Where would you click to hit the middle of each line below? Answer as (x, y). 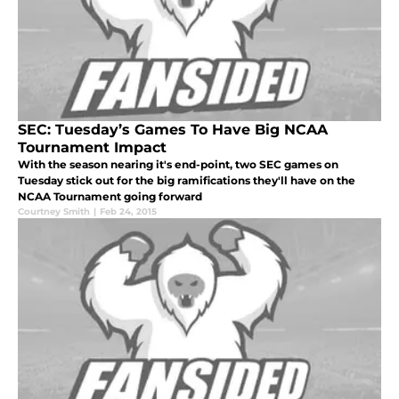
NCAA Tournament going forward (110, 197)
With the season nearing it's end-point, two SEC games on (178, 165)
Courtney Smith (54, 212)
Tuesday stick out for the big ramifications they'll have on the (187, 181)
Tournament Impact (92, 148)
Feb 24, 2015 (128, 212)
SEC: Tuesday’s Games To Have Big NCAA (173, 130)
